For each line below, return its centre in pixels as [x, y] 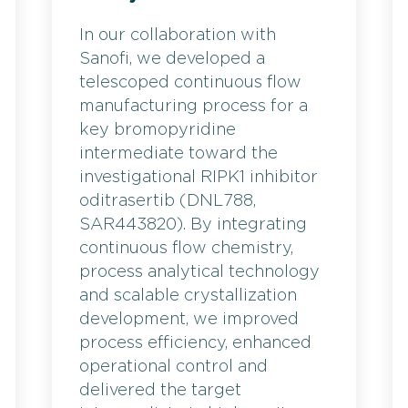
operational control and [173, 367]
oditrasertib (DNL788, [168, 201]
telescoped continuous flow [190, 82]
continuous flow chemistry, [186, 248]
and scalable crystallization [188, 296]
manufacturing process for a [194, 106]
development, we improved [189, 319]
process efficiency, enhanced [195, 343]
